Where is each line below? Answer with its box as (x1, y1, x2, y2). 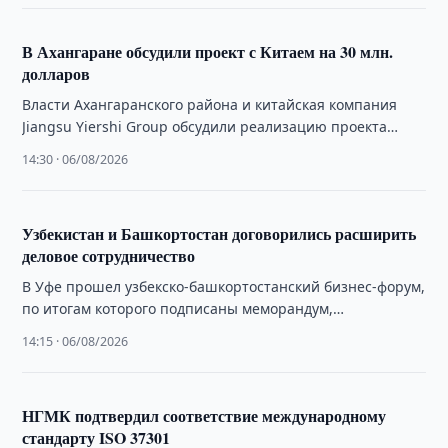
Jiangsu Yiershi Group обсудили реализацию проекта (22, 117, 388, 136)
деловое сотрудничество (22, 244, 196, 267)
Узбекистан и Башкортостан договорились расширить (22, 222, 417, 245)
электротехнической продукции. (22, 161, 248, 180)
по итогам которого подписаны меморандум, (22, 299, 334, 318)
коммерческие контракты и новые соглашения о (22, 321, 361, 340)
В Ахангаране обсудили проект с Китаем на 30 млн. (22, 40, 394, 63)
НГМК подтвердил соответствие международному (22, 404, 387, 427)
